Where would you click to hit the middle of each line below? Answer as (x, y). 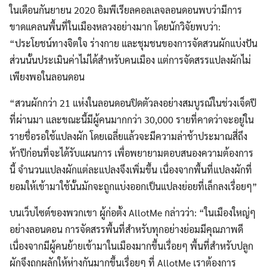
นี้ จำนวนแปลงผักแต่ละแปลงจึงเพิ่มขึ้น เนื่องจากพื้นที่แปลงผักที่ (131, 170)
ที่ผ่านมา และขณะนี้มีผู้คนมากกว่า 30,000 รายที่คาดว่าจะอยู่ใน (132, 119)
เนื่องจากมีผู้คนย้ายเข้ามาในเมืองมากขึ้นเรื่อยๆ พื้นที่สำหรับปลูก (131, 246)
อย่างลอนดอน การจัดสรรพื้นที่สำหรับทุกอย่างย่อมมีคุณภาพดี (126, 229)
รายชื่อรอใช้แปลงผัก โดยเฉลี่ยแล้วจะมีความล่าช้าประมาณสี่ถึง (128, 136)
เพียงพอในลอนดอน (47, 77)
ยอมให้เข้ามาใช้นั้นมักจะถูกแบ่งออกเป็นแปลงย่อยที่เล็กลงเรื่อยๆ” (133, 186)
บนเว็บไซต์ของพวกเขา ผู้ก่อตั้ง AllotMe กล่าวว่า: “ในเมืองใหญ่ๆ (133, 212)
